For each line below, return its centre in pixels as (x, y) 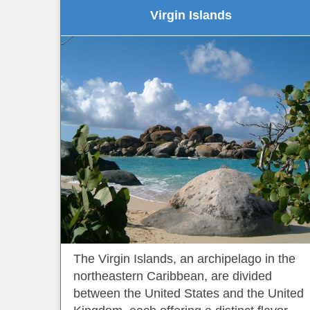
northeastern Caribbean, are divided (173, 276)
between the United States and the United (189, 293)
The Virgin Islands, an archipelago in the (184, 259)
